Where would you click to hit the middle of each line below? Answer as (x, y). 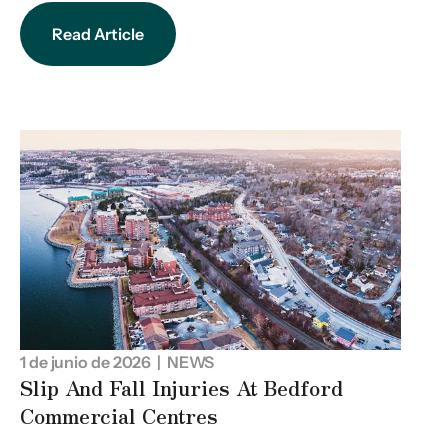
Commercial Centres (119, 415)
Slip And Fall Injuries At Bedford (181, 387)
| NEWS (183, 361)
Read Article (98, 33)
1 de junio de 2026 (86, 361)
